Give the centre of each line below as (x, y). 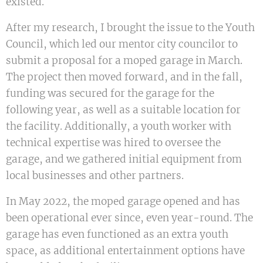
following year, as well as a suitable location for (123, 110)
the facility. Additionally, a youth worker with (119, 127)
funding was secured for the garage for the (110, 94)
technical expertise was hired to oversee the (113, 143)
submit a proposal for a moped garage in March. (124, 61)
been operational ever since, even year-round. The (129, 218)
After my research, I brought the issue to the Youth (130, 28)
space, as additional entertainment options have (125, 251)
